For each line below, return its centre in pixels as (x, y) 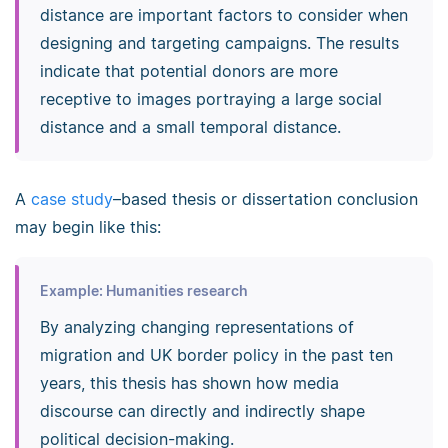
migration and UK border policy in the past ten (216, 354)
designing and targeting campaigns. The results (219, 42)
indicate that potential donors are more (188, 70)
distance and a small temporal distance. (190, 126)
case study (72, 199)
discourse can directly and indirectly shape (202, 410)
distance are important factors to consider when (223, 14)
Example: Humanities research (143, 290)
